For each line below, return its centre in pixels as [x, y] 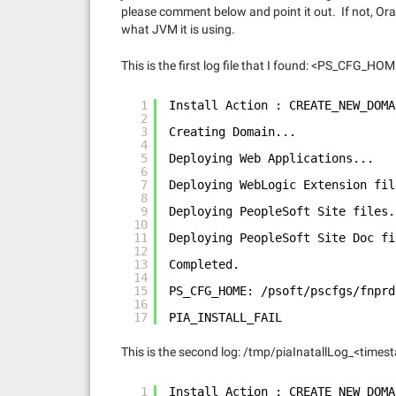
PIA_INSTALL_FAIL [225, 317]
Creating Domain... [232, 132]
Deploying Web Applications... [271, 158]
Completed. [204, 264]
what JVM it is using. [178, 29]
